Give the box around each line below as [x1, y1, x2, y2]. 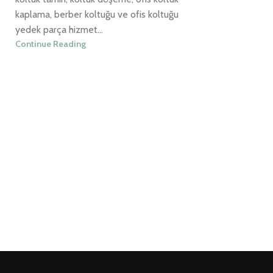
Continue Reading [15, 38, 86, 49]
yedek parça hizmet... [15, 23, 103, 35]
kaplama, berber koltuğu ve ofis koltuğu [15, 8, 179, 20]
